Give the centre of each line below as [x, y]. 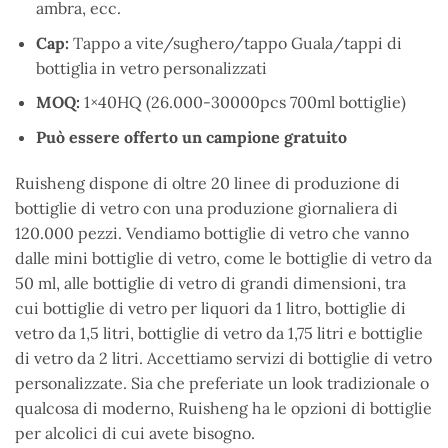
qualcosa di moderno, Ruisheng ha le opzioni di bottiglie [223, 407]
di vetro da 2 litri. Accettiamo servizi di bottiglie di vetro [223, 357]
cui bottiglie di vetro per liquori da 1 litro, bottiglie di [210, 307]
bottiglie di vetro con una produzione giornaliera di [206, 207]
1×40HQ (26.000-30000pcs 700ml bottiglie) [242, 102]
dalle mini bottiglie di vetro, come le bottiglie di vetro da [223, 257]
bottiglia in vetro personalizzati [151, 67]
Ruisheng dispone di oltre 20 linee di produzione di [207, 182]
